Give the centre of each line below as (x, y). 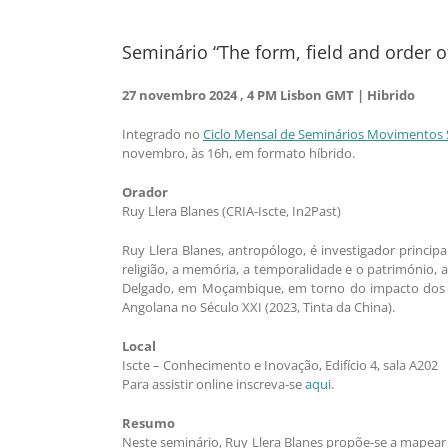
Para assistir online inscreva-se (213, 384)
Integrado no (162, 134)
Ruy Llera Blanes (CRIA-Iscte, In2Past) (231, 211)
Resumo (148, 423)
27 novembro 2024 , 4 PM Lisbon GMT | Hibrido (268, 95)
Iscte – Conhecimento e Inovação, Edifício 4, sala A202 (280, 365)
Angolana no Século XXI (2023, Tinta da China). (258, 307)
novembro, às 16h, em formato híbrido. (238, 153)
